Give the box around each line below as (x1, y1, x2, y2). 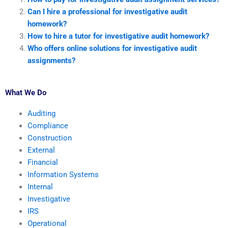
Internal (27, 182, 53, 191)
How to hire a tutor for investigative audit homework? (27, 31, 209, 41)
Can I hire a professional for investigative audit (27, 7, 187, 16)
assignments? (27, 55, 75, 65)
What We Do (5, 88, 46, 97)
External (27, 145, 55, 155)
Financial (27, 157, 58, 167)
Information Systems (27, 169, 99, 179)
